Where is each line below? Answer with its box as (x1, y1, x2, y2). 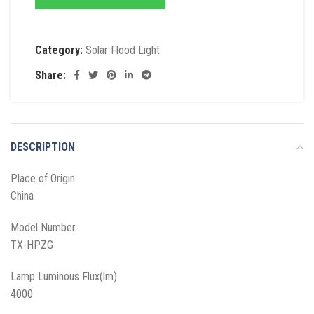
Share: (35, 68, 66, 82)
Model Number (11, 221, 76, 235)
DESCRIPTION (11, 140, 75, 154)
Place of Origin (11, 172, 75, 186)
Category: (35, 43, 83, 57)
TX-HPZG (11, 238, 56, 252)
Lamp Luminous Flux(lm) (11, 270, 117, 284)
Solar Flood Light (86, 43, 160, 57)
